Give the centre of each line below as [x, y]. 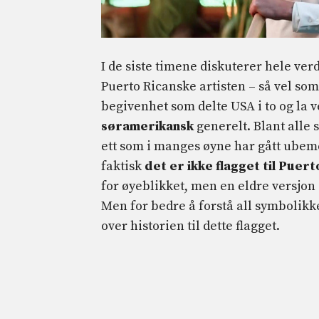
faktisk [123, 166]
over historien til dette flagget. [190, 226]
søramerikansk [147, 126]
